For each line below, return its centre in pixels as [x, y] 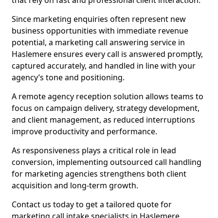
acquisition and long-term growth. [75, 185]
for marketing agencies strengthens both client [99, 174]
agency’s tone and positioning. [68, 77]
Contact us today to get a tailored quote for [92, 204]
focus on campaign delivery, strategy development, [106, 108]
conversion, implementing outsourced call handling [107, 162]
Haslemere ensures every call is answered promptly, [107, 54]
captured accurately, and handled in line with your [104, 66]
